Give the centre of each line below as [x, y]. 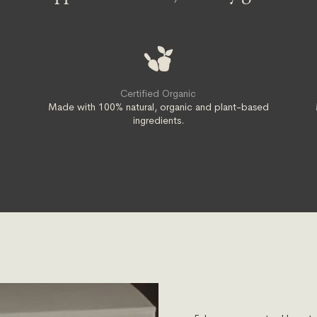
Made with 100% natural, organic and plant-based [158, 107]
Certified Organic [158, 93]
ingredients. [158, 120]
